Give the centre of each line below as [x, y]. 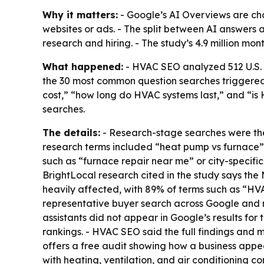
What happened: [83, 67]
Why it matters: [80, 15]
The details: [71, 133]
